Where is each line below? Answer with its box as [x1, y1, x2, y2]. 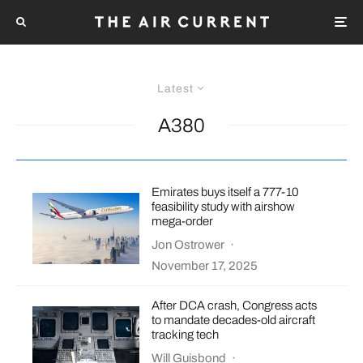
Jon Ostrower [152, 237, 225, 251]
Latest [157, 82, 194, 95]
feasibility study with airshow [152, 199, 296, 213]
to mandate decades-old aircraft [152, 313, 316, 327]
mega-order [152, 214, 214, 228]
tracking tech [152, 327, 220, 341]
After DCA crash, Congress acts [152, 298, 318, 312]
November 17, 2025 [152, 258, 258, 272]
